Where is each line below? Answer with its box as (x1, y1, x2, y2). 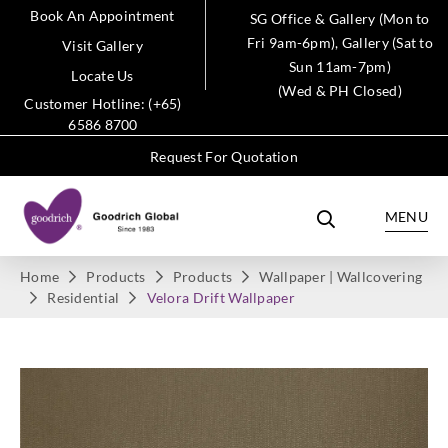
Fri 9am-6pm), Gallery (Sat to (246, 34, 434, 51)
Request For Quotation (150, 148, 298, 165)
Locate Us (71, 67, 134, 84)
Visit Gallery (62, 37, 143, 54)
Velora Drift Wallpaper (146, 289, 295, 306)
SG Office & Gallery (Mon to (250, 10, 430, 27)
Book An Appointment (30, 7, 175, 24)
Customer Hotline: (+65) (24, 95, 182, 112)
